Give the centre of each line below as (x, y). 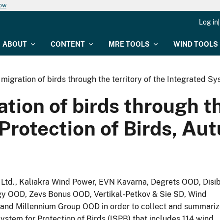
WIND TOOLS (196, 44)
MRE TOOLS (129, 44)
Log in (208, 22)
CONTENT (68, 44)
